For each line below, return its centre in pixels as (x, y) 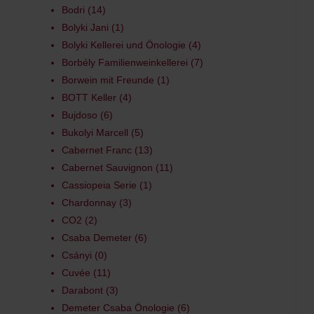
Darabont (82, 290)
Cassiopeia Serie (99, 185)
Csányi (76, 255)
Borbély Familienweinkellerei (124, 62)
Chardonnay (89, 203)
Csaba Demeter (96, 238)
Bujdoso (79, 115)
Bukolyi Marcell (95, 132)
